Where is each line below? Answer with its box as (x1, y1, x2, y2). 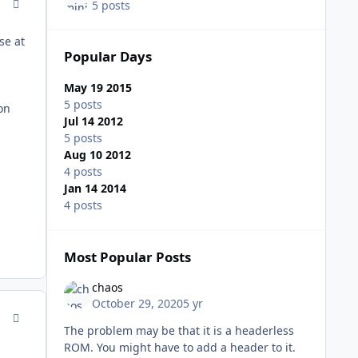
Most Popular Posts (63, 248, 191, 267)
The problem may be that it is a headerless (63, 322, 294, 338)
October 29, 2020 (91, 295, 183, 311)
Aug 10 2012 (63, 147, 131, 163)
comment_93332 (2, 307, 89, 323)
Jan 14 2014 (63, 181, 126, 197)
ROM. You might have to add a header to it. (63, 339, 296, 355)
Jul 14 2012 (63, 113, 123, 129)
